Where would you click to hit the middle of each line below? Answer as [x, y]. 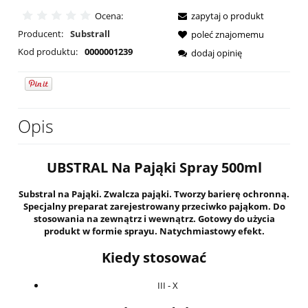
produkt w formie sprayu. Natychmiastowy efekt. [154, 231]
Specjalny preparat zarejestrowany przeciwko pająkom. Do [154, 207]
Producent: [42, 34]
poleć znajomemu [228, 35]
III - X [168, 285]
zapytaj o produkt [228, 16]
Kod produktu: [48, 52]
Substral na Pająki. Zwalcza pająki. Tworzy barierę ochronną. [154, 194]
